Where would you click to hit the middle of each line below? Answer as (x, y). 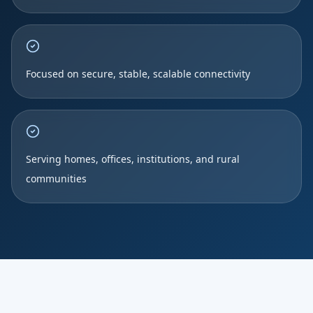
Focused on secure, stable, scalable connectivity (138, 74)
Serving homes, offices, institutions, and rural (133, 159)
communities (56, 179)
